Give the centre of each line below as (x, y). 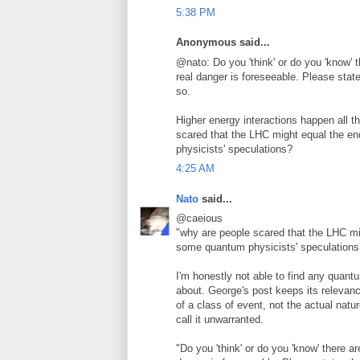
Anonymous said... (223, 42)
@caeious (199, 218)
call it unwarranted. (220, 319)
